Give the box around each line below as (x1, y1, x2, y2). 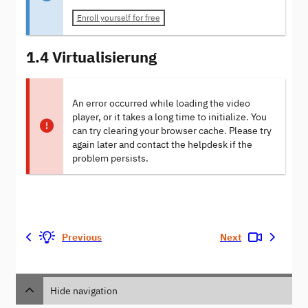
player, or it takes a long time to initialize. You (71, 111, 267, 123)
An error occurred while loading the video (71, 97, 250, 109)
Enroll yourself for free (76, 12, 160, 23)
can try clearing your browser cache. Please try (71, 124, 272, 137)
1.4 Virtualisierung (26, 46, 157, 67)
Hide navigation (50, 284, 118, 297)
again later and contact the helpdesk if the (71, 138, 252, 151)
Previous (62, 231, 102, 243)
